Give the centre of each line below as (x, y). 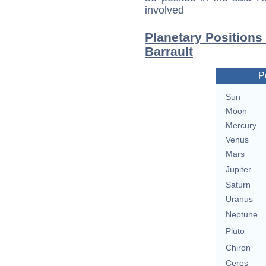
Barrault (169, 52)
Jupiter (238, 170)
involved (164, 10)
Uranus (239, 199)
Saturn (238, 185)
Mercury (241, 126)
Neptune (241, 215)
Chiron (238, 248)
